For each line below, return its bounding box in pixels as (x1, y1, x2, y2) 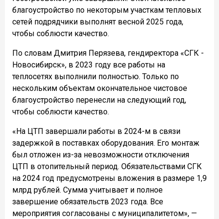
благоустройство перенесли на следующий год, (12, 95, 186, 105)
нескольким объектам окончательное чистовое (12, 84, 187, 93)
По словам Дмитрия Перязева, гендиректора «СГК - (12, 48, 204, 58)
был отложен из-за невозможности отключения (12, 150, 189, 160)
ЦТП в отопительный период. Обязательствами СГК (12, 162, 202, 172)
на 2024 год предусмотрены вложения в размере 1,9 (12, 174, 207, 183)
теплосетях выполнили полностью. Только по (12, 72, 179, 82)
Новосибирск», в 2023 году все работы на (12, 60, 165, 70)
